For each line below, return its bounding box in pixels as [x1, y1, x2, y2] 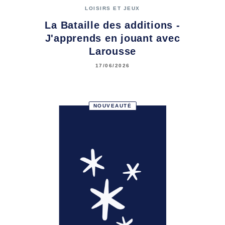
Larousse [89, 45, 136, 57]
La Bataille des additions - [45, 19, 180, 31]
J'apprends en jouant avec [45, 32, 180, 44]
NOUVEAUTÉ [93, 102, 132, 108]
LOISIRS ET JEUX [85, 6, 140, 12]
